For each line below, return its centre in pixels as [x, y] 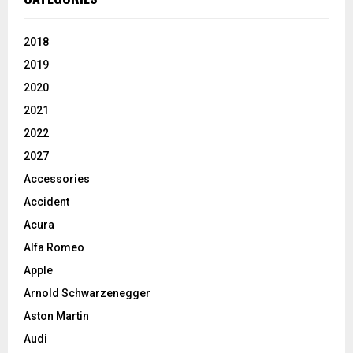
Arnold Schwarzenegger [87, 293]
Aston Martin [56, 316]
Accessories [57, 178]
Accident [46, 201]
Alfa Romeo [54, 247]
